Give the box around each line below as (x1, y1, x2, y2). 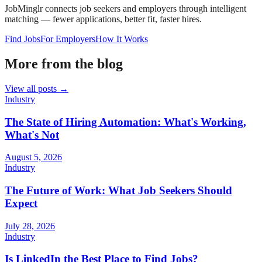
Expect (5, 197, 37, 210)
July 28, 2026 (5, 220, 55, 231)
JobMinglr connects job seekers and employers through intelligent (5, 4, 246, 14)
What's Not (5, 128, 59, 141)
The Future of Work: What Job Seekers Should (5, 184, 232, 197)
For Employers (40, 34, 95, 44)
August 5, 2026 (5, 152, 62, 163)
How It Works (95, 34, 148, 44)
